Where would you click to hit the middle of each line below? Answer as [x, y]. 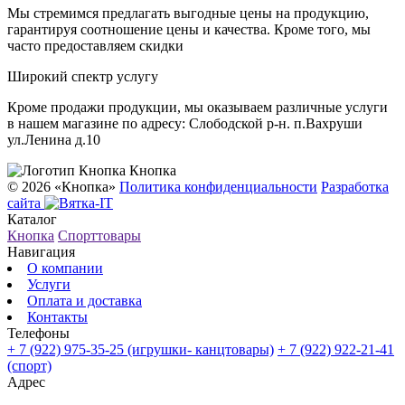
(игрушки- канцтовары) [201, 350]
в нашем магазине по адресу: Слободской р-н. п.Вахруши [185, 124]
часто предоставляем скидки [95, 46]
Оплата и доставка [85, 301]
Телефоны [38, 334]
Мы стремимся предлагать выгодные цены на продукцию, [188, 14]
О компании [65, 268]
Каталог [32, 220]
